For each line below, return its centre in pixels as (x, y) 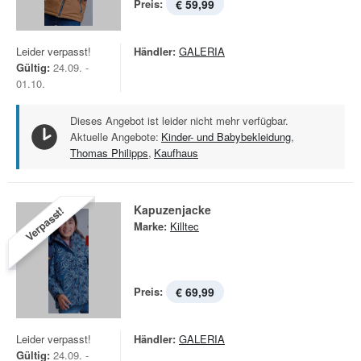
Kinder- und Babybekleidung (226, 137)
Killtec (185, 226)
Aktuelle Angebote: (114, 137)
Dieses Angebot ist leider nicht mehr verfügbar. (179, 120)
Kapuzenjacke (172, 210)
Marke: (150, 226)
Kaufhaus (176, 153)
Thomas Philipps (109, 153)
